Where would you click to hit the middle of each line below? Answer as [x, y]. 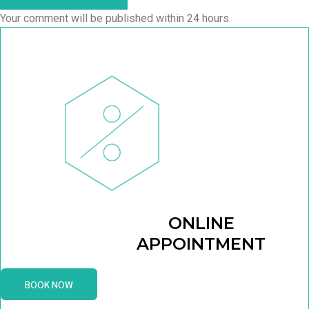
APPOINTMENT [201, 244]
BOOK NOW [49, 285]
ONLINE [201, 223]
